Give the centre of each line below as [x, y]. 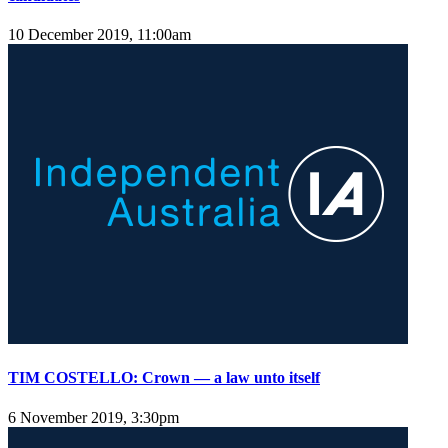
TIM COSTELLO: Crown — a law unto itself [164, 378]
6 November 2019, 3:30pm [93, 417]
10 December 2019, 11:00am [99, 35]
